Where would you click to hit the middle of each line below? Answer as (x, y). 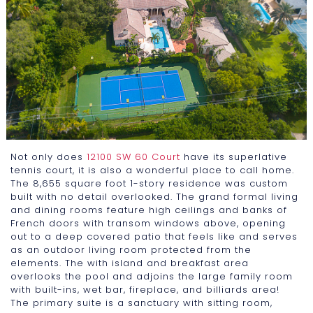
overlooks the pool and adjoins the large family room (152, 276)
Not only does (49, 156)
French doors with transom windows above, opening (148, 223)
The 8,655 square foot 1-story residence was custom (149, 183)
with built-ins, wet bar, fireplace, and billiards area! (145, 289)
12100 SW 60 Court (135, 156)
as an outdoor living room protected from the (131, 249)
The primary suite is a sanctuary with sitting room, (141, 303)
